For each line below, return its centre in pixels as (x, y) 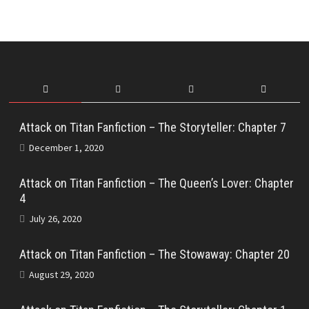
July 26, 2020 (55, 219)
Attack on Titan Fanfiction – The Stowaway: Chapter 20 (154, 255)
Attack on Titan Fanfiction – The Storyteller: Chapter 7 (152, 128)
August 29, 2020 (61, 275)
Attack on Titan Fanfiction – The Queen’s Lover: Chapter (156, 183)
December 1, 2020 (66, 148)
